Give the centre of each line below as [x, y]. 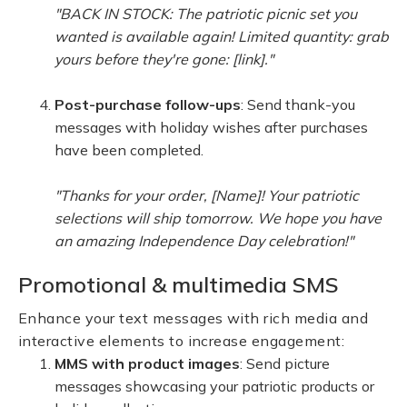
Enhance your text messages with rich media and [194, 318]
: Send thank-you [298, 104]
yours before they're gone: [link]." [164, 59]
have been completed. [129, 150]
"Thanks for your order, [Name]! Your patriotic [207, 195]
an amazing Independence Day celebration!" [204, 241]
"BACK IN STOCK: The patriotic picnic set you [206, 14]
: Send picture [285, 363]
